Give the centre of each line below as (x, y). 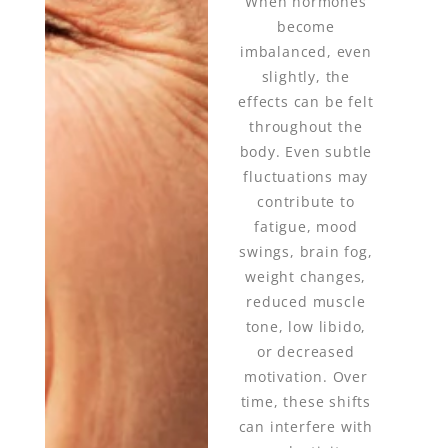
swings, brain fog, (306, 251)
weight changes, (306, 276)
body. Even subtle (306, 151)
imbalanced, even (305, 51)
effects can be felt (306, 101)
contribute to (306, 201)
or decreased (306, 351)
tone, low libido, (306, 326)
